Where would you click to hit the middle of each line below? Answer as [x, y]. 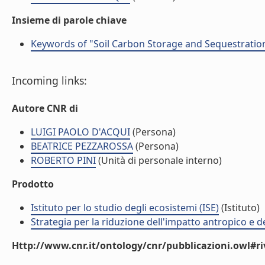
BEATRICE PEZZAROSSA [82, 146]
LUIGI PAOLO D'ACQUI [80, 132]
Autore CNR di [45, 108]
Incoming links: [49, 80]
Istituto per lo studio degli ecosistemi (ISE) [125, 208]
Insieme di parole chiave [69, 20]
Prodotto [33, 184]
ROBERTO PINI [63, 160]
